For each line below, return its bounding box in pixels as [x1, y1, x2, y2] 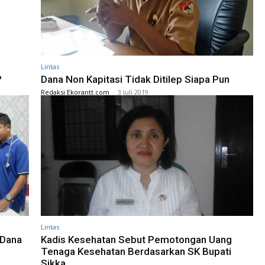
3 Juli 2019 [118, 87, 148, 96]
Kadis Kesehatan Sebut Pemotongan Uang [41, 234, 232, 246]
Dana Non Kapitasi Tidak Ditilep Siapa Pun [41, 73, 230, 85]
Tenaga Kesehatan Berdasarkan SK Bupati [41, 245, 231, 258]
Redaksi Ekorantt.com [41, 87, 109, 96]
